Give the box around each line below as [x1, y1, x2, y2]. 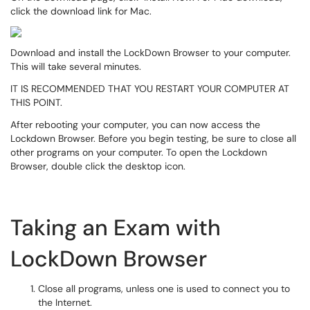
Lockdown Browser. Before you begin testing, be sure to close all [10, 132, 296, 145]
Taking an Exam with [10, 213, 221, 242]
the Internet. [38, 296, 92, 309]
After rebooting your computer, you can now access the [10, 118, 260, 131]
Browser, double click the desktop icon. [10, 160, 185, 172]
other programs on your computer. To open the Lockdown [10, 146, 267, 158]
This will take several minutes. [10, 60, 141, 73]
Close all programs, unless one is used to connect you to [38, 282, 290, 295]
